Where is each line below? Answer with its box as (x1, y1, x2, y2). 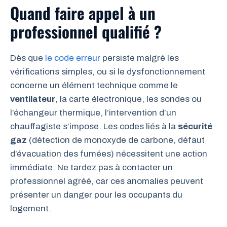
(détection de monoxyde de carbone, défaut (27, 135, 205, 145)
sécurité (178, 121, 212, 131)
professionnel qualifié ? (10, 19, 162, 43)
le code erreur (45, 53, 100, 63)
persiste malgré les (100, 53, 179, 63)
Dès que (10, 53, 45, 63)
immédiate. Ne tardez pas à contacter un (10, 162, 173, 172)
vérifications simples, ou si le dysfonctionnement (10, 66, 205, 77)
